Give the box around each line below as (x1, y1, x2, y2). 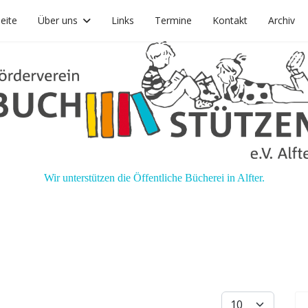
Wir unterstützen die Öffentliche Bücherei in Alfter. (43, 172, 265, 184)
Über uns (38, 14, 78, 27)
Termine (155, 14, 192, 27)
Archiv (268, 14, 295, 27)
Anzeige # (221, 291, 265, 305)
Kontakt (212, 14, 247, 27)
